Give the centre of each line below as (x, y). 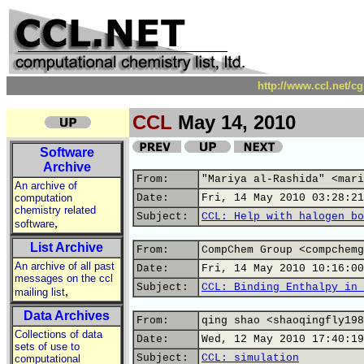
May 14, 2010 (234, 122)
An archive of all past (65, 266)
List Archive (67, 247)
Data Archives (67, 316)
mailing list (40, 292)
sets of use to (47, 347)
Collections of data (58, 334)
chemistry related (55, 210)
